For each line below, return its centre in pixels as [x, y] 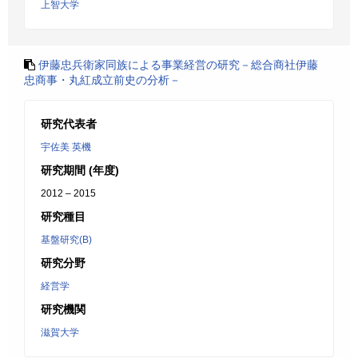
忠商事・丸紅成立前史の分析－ [102, 80]
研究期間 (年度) [80, 170]
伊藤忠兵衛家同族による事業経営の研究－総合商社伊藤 [178, 65]
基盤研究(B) [66, 240]
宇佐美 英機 [66, 147]
